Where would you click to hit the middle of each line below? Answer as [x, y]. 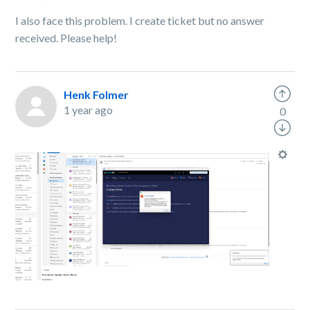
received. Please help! [66, 38]
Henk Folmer [97, 94]
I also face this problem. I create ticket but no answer [140, 20]
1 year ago [89, 110]
